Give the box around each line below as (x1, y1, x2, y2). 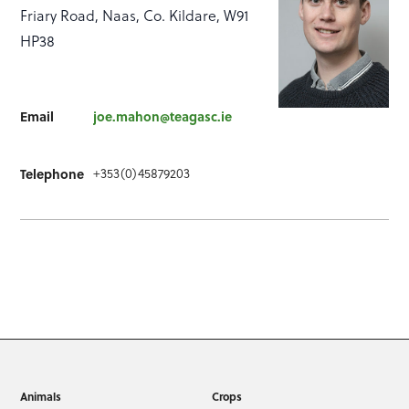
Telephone (20, 164, 85, 184)
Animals (20, 388, 62, 405)
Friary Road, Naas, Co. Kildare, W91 (20, 5, 249, 26)
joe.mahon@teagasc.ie (93, 107, 233, 126)
